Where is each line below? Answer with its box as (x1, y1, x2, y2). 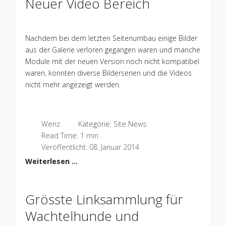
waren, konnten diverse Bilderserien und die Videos (25, 68, 192, 78)
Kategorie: (76, 119, 114, 129)
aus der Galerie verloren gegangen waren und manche (25, 44, 200, 54)
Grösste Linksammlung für (25, 190, 183, 208)
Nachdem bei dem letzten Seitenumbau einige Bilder (25, 33, 197, 43)
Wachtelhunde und (25, 206, 139, 225)
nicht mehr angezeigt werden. (25, 79, 121, 89)
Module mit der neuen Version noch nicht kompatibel (25, 56, 199, 66)
